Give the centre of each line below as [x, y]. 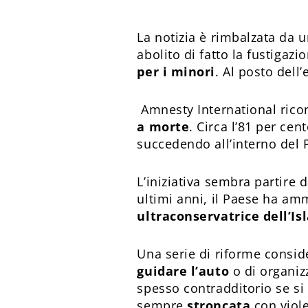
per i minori [176, 71]
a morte [163, 126]
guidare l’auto [183, 271]
